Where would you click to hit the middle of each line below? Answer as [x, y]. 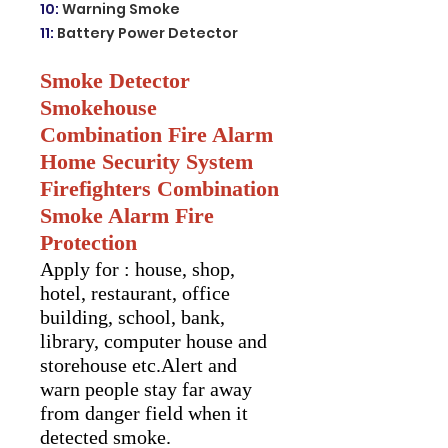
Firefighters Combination [159, 188]
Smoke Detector [115, 80]
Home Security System [146, 161]
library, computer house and [153, 340]
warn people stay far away [146, 388]
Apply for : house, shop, [137, 268]
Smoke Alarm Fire [127, 215]
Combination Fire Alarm [156, 134]
